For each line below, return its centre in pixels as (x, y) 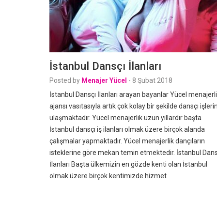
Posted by (65, 80)
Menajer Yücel (104, 80)
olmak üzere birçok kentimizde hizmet (108, 176)
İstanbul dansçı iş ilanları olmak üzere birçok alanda (127, 129)
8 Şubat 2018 (152, 80)
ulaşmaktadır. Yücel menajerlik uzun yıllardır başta (125, 118)
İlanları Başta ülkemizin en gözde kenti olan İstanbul (128, 164)
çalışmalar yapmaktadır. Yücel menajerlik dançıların (127, 141)
